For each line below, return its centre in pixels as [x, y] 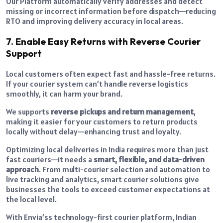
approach [22, 169]
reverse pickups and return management [122, 111]
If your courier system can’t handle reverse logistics [97, 83]
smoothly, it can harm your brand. [64, 93]
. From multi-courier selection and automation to [124, 169]
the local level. [31, 199]
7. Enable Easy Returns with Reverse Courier [103, 42]
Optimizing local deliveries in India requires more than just [107, 149]
